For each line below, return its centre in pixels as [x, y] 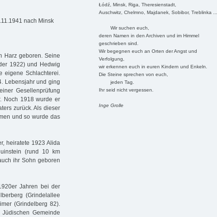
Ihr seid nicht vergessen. [126, 90]
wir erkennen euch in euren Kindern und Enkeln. [153, 66]
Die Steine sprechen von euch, [133, 74]
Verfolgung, [111, 59]
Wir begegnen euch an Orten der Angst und [148, 51]
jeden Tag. [116, 82]
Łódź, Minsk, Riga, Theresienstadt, [137, 4]
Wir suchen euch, [124, 28]
